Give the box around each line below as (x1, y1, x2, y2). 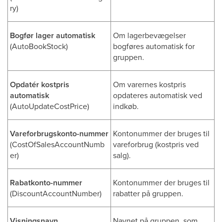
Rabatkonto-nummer (10, 177, 82, 188)
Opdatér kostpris (10, 79, 69, 90)
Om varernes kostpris (113, 79, 186, 90)
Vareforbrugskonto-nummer (10, 128, 109, 139)
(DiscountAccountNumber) (10, 188, 102, 199)
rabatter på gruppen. (113, 188, 183, 199)
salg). (113, 150, 131, 161)
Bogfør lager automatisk (10, 30, 95, 41)
